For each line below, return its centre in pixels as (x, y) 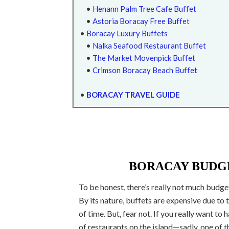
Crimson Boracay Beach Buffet (145, 70)
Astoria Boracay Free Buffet (141, 21)
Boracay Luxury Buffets (127, 33)
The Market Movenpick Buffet (144, 58)
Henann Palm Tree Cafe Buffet (144, 8)
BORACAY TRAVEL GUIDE (133, 94)
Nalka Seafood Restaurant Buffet (149, 45)
